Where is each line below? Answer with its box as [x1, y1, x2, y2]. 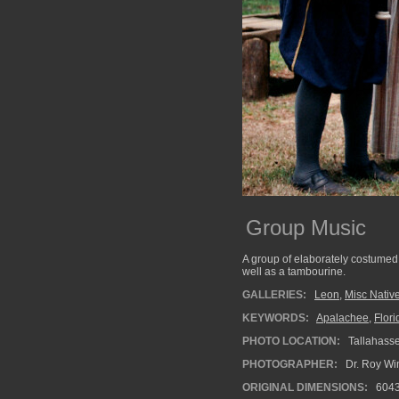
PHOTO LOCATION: [242, 335, 340, 347]
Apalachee [316, 312, 369, 324]
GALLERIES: [242, 289, 306, 301]
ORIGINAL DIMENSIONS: [242, 381, 368, 394]
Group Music [246, 216, 366, 240]
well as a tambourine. [242, 265, 346, 278]
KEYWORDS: [242, 312, 309, 324]
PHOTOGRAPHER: [242, 358, 338, 370]
